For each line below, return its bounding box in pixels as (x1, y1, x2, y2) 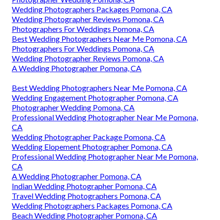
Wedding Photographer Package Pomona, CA (12, 132, 165, 142)
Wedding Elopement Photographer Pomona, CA (12, 142, 172, 152)
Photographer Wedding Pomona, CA (12, 103, 135, 112)
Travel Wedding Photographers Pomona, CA (12, 191, 161, 201)
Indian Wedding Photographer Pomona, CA (12, 181, 157, 191)
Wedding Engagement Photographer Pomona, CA (12, 93, 178, 103)
